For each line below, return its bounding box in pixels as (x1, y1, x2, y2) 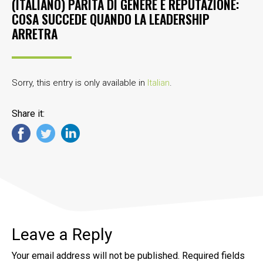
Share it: (12, 107, 45, 119)
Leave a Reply (12, 225, 112, 245)
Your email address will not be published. (12, 250, 180, 262)
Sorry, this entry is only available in (12, 77, 147, 88)
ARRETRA (12, 24, 58, 43)
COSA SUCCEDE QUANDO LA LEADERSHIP (12, 9, 210, 28)
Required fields (182, 250, 245, 262)
